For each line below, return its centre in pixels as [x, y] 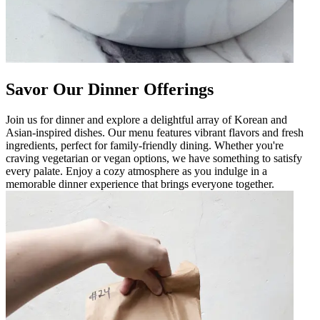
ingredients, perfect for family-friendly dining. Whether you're [145, 145]
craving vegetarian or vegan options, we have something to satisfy [154, 158]
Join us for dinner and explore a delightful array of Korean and [146, 119]
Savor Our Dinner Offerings [110, 89]
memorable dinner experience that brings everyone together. [140, 184]
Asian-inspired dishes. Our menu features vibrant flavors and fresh [155, 132]
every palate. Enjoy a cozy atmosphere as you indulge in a [136, 171]
